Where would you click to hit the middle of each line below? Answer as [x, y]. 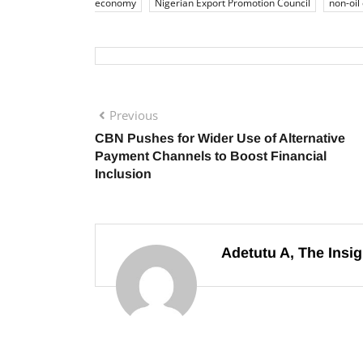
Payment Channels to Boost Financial [211, 156]
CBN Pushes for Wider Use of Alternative [220, 138]
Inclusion [125, 174]
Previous [134, 115]
